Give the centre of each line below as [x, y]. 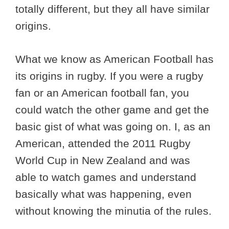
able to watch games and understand [106, 177]
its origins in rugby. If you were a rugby [109, 76]
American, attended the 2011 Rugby [103, 143]
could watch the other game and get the [112, 109]
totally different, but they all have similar [112, 9]
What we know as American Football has [114, 59]
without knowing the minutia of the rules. [113, 211]
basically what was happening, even [104, 194]
